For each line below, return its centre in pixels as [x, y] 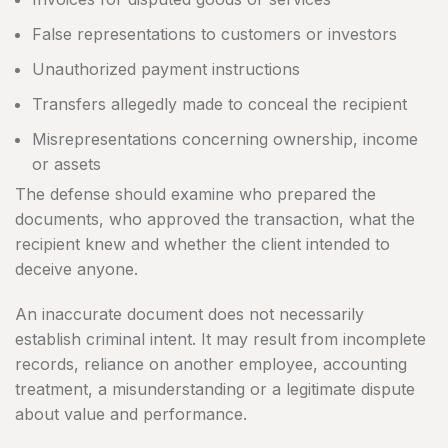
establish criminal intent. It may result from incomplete [220, 339]
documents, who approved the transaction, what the [215, 219]
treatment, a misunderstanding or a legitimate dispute [215, 389]
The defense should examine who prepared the [195, 194]
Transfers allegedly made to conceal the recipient [219, 104]
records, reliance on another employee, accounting [211, 364]
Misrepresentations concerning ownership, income [225, 139]
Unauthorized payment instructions [166, 69]
